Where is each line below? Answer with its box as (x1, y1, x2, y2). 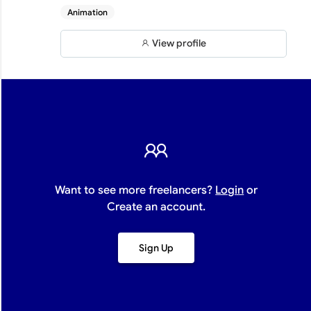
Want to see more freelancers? (55, 183, 216, 197)
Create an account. (107, 200, 206, 214)
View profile (151, 37, 207, 49)
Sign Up (139, 242, 174, 254)
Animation (67, 7, 108, 17)
